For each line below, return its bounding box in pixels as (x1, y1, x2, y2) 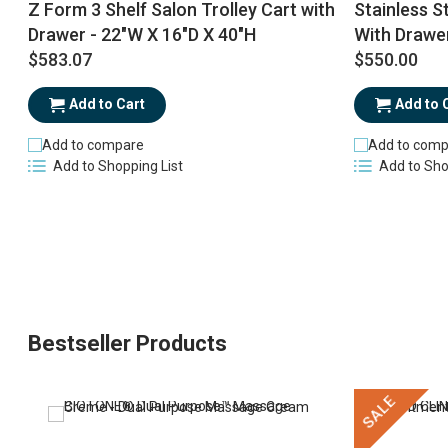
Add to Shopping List (52, 158, 183, 175)
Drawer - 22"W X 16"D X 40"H (27, 24, 256, 46)
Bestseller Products (28, 330, 227, 356)
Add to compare (41, 136, 144, 153)
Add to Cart (68, 96, 145, 113)
